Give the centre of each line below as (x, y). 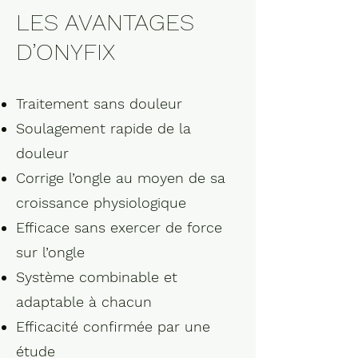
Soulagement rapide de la (103, 128)
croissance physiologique (101, 203)
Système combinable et (97, 277)
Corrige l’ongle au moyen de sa (121, 178)
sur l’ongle (50, 252)
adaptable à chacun (84, 302)
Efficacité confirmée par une (113, 326)
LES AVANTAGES (105, 22)
